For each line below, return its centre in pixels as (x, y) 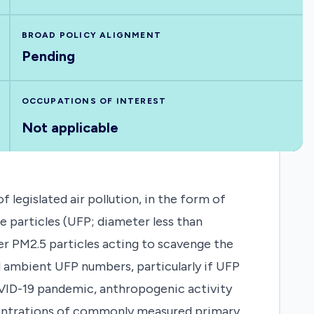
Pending (48, 56)
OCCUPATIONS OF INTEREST (94, 101)
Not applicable (70, 128)
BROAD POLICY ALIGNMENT (91, 35)
